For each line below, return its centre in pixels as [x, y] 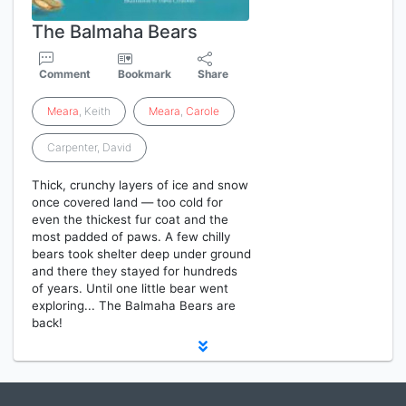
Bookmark [144, 74]
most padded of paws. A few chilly [131, 237]
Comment [65, 74]
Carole [203, 111]
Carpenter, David [89, 147]
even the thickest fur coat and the [130, 219]
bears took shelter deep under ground [141, 254]
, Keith [95, 111]
